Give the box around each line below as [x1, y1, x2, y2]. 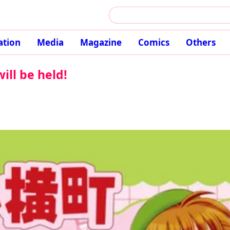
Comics [138, 36, 169, 48]
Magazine [80, 36, 122, 48]
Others [185, 36, 216, 48]
